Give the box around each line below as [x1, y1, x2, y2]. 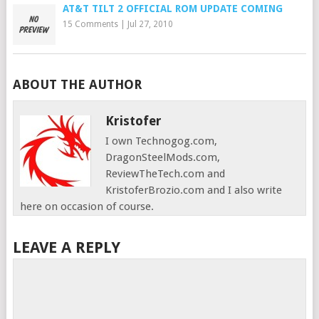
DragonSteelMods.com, [105, 151, 221, 164]
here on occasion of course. [20, 200, 155, 213]
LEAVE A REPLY [12, 239, 120, 256]
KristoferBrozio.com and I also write [105, 184, 283, 197]
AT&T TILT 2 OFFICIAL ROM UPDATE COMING [62, 3, 283, 14]
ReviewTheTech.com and [105, 167, 226, 180]
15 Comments [62, 19, 118, 29]
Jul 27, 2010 [127, 19, 173, 29]
